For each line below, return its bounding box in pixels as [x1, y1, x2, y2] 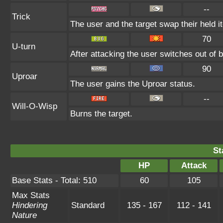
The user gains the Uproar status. [70, 79, 195, 89]
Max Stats [12, 191, 50, 200]
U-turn [12, 42, 35, 51]
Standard [71, 201, 105, 210]
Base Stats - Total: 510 [12, 176, 97, 185]
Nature [12, 211, 37, 220]
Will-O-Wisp [12, 102, 57, 111]
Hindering [12, 201, 47, 210]
